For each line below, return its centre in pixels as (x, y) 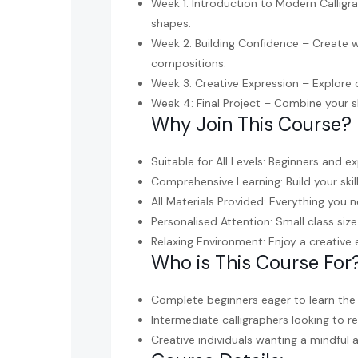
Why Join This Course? (251, 124)
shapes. (171, 23)
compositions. (189, 63)
